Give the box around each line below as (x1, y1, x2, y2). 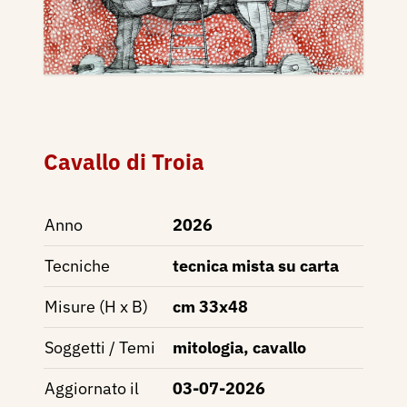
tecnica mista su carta (173, 254, 339, 276)
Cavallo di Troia (44, 146, 204, 176)
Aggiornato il (45, 377, 139, 399)
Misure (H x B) (45, 295, 148, 317)
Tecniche (45, 254, 110, 276)
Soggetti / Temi (45, 336, 155, 358)
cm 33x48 (173, 295, 248, 317)
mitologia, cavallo (173, 336, 306, 358)
